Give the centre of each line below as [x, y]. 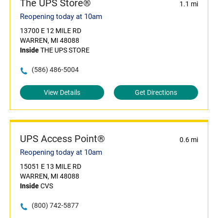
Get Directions [156, 93]
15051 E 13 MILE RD [51, 167]
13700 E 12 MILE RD [51, 31]
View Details [62, 93]
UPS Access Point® [63, 139]
